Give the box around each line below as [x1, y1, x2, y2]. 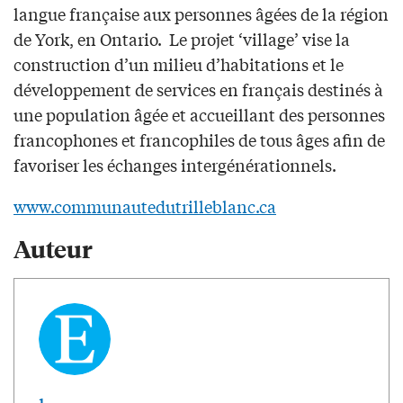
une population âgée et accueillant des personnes [13, 102, 385, 126]
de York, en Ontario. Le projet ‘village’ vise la [13, 26, 350, 50]
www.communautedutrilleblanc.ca [13, 193, 276, 218]
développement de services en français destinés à [13, 76, 383, 101]
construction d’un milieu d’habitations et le [13, 51, 344, 76]
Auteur [13, 231, 93, 264]
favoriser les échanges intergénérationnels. [13, 152, 336, 176]
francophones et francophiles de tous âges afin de [13, 127, 385, 151]
